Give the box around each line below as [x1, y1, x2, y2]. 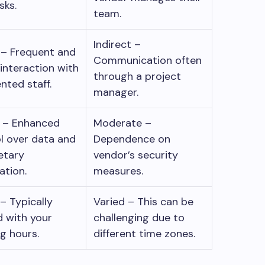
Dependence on [93, 131, 170, 146]
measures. [93, 163, 149, 178]
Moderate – [93, 115, 151, 130]
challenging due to [93, 210, 185, 225]
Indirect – [93, 37, 141, 51]
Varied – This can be [93, 194, 193, 209]
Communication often [93, 53, 202, 67]
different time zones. [93, 226, 201, 241]
